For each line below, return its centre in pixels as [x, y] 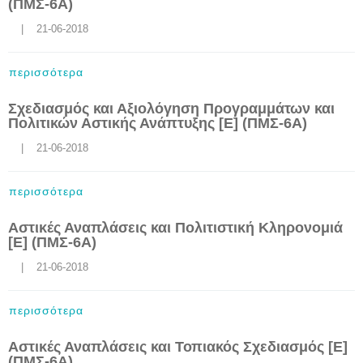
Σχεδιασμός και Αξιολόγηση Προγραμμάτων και [171, 109]
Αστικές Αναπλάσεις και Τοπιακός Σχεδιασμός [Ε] [178, 347]
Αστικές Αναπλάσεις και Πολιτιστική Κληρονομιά [175, 228]
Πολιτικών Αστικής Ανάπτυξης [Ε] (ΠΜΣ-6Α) [158, 123]
